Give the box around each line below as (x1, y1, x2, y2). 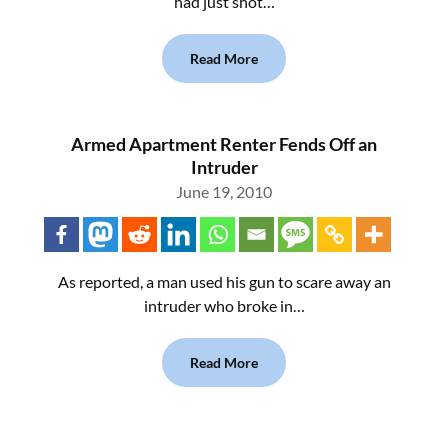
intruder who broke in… (143, 296, 305, 315)
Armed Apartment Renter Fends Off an (71, 133, 377, 155)
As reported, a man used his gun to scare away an (57, 272, 391, 291)
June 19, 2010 (176, 182, 272, 201)
